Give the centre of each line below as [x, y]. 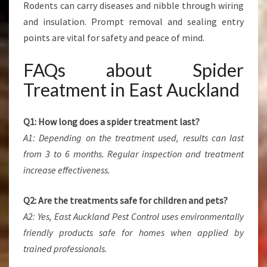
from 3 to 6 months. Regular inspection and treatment [133, 154]
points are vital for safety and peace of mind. [114, 38]
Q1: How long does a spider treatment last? [111, 122]
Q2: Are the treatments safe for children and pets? [125, 200]
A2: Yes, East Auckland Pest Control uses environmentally [133, 216]
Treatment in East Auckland [131, 89]
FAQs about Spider [133, 70]
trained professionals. [65, 249]
